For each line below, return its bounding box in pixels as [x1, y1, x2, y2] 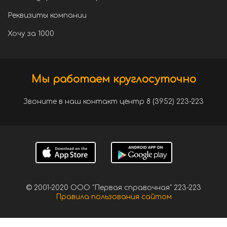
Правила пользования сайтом [55, 193, 172, 201]
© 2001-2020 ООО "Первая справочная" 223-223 [26, 184, 201, 192]
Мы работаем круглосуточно [31, 73, 196, 85]
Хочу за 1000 [8, 30, 54, 37]
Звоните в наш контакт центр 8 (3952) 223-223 [23, 98, 204, 105]
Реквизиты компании [8, 12, 87, 19]
